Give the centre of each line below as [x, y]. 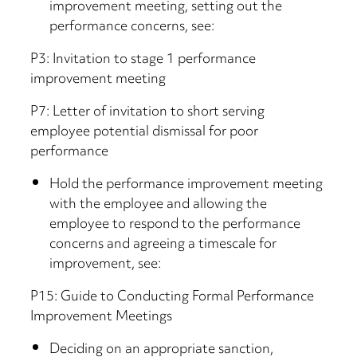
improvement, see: [106, 265]
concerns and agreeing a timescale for [163, 245]
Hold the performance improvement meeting [186, 185]
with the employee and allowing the [159, 205]
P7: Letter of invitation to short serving [148, 113]
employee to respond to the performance [175, 225]
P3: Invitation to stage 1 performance [143, 60]
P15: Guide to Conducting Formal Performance [173, 298]
